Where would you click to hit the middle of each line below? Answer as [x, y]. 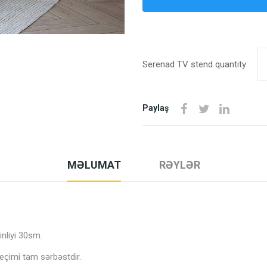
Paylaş [156, 108]
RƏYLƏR [179, 165]
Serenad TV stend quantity [194, 64]
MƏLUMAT [94, 165]
